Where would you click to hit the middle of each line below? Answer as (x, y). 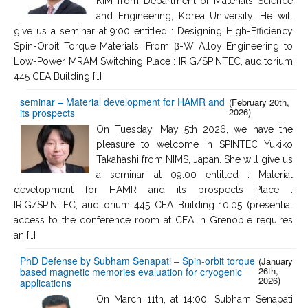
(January (276, 261)
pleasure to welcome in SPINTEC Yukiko (195, 144)
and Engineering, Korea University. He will (195, 15)
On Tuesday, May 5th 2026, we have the (195, 129)
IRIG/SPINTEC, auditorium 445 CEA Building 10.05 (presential (153, 205)
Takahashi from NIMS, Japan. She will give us (195, 159)
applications (46, 282)
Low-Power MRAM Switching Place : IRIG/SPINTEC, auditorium (153, 61)
